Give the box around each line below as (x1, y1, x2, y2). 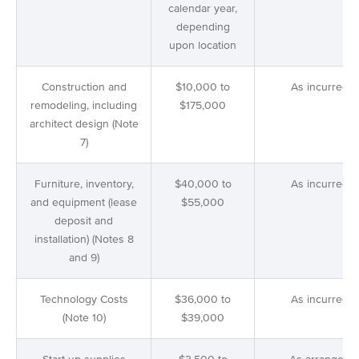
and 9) (68, 251, 99, 265)
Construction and (41, 80, 127, 95)
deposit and (54, 214, 113, 228)
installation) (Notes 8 (34, 232, 134, 247)
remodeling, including (30, 99, 137, 113)
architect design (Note (29, 117, 139, 131)
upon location (169, 38, 236, 53)
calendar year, (168, 2, 237, 16)
